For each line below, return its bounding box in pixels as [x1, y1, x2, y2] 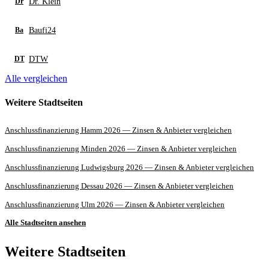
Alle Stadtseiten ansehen [5, 217, 86, 227]
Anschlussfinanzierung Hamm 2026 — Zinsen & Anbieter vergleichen [5, 125, 232, 134]
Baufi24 [29, 25, 56, 35]
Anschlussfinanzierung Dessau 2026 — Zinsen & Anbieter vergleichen [5, 181, 234, 190]
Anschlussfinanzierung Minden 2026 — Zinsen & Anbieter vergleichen [5, 144, 237, 153]
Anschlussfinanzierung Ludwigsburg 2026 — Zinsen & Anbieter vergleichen [5, 162, 254, 172]
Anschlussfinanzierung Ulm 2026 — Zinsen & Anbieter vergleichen [5, 199, 225, 209]
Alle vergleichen [5, 73, 67, 84]
